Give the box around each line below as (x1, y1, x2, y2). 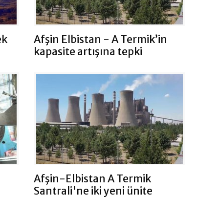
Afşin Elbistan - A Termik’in (34, 32, 167, 46)
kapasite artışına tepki (34, 44, 142, 58)
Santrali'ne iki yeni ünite (34, 184, 153, 198)
